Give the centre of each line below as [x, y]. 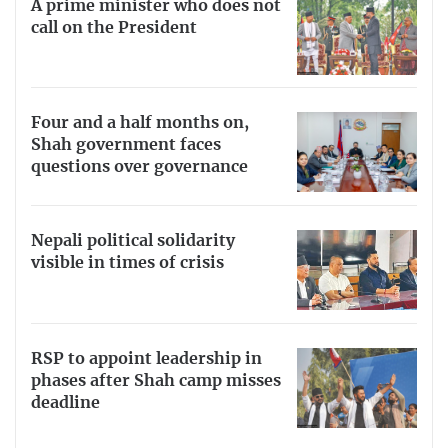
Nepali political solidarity [133, 241]
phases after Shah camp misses [156, 380]
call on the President [114, 27]
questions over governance [139, 167]
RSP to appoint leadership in [146, 358]
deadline [65, 402]
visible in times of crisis [127, 263]
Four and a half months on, [140, 123]
